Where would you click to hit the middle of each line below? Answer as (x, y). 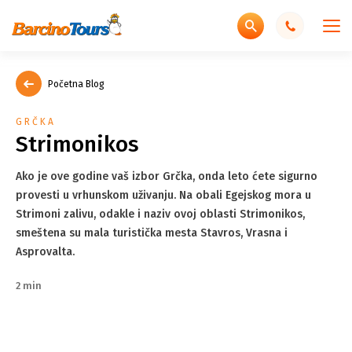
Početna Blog (76, 84)
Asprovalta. (45, 252)
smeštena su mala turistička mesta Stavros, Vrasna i (152, 233)
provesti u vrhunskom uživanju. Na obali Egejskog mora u (163, 195)
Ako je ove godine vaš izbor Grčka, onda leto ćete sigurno (167, 176)
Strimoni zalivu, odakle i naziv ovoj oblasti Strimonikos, (160, 214)
